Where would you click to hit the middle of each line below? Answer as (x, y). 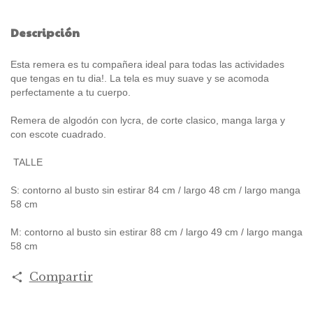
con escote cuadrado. (58, 134)
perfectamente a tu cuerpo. (71, 92)
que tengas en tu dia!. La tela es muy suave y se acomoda (140, 78)
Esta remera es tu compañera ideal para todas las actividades (147, 64)
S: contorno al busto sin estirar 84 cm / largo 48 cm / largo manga (155, 190)
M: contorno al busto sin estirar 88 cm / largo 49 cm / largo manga (156, 232)
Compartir (61, 276)
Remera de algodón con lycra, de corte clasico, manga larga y (148, 120)
